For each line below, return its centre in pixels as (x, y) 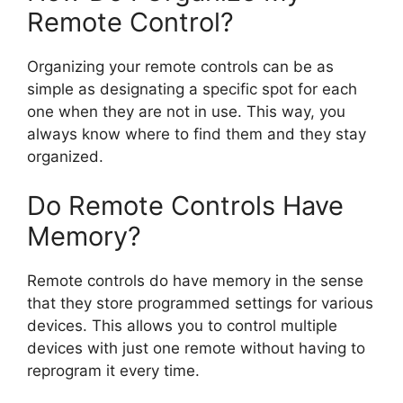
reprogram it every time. (113, 371)
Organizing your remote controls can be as (180, 66)
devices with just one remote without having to (196, 348)
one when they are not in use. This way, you (186, 111)
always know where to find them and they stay (197, 134)
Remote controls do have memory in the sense (195, 281)
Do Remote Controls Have (185, 206)
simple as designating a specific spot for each (192, 89)
